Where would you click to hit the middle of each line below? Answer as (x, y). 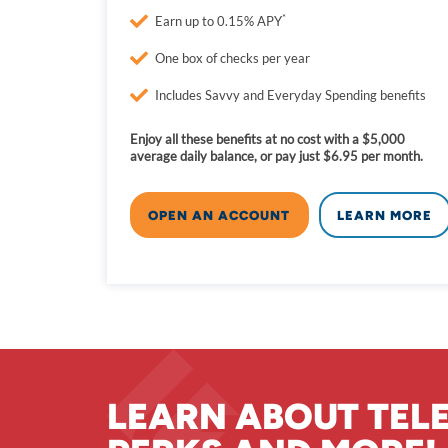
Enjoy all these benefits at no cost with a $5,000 (267, 139)
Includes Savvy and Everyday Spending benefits (292, 95)
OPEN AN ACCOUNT (219, 215)
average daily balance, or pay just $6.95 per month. (276, 156)
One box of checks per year (232, 58)
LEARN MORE (385, 215)
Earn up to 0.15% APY (218, 21)
